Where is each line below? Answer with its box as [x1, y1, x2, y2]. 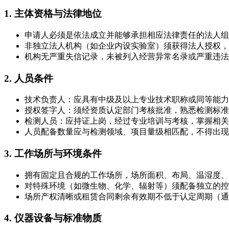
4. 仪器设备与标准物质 [4, 213, 102, 224]
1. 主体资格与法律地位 [4, 8, 102, 19]
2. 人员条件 [4, 73, 53, 84]
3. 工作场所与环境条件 [4, 148, 102, 159]
